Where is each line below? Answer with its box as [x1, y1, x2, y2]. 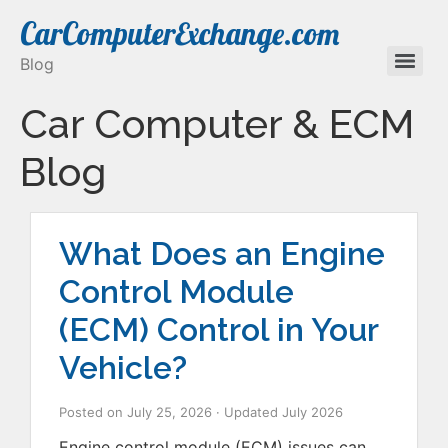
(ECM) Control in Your [59, 311, 378, 348]
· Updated [216, 404, 282, 420]
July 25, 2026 [127, 404, 212, 420]
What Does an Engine [59, 235, 385, 272]
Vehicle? [59, 349, 187, 386]
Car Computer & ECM [20, 100, 414, 147]
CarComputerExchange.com [20, 15, 339, 53]
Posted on [59, 404, 127, 420]
